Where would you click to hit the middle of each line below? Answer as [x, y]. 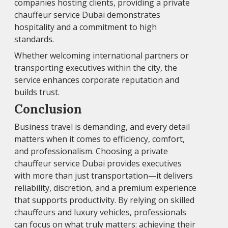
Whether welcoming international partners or [102, 56]
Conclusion [48, 109]
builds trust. [37, 92]
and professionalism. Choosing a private [91, 151]
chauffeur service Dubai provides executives [98, 164]
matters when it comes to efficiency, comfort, [99, 139]
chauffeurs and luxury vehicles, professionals [100, 212]
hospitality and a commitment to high [85, 27]
